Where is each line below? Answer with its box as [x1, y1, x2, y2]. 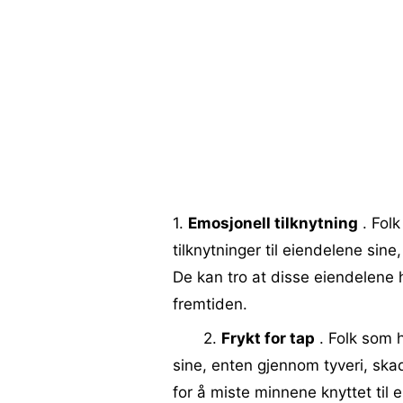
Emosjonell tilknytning [188, 214, 358, 232]
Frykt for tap [221, 329, 315, 347]
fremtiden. [173, 295, 247, 313]
